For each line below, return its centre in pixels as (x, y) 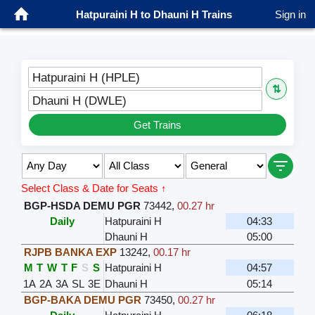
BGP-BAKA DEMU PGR (82, 300)
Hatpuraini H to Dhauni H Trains (154, 14)
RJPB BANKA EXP (70, 252)
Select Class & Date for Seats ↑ (94, 188)
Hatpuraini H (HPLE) (86, 77)
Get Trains (157, 124)
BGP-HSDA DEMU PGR (82, 205)
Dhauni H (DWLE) (79, 100)
